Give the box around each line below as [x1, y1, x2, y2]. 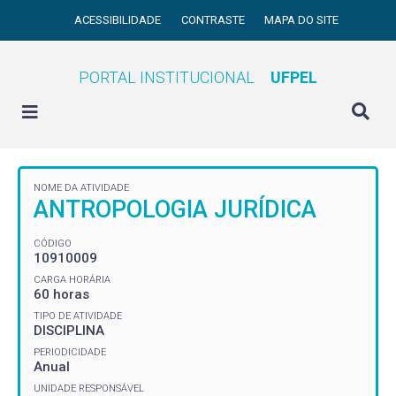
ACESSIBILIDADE [74, 13, 164, 27]
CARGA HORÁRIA [34, 273, 110, 286]
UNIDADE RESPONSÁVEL [34, 382, 144, 394]
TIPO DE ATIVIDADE [34, 309, 122, 322]
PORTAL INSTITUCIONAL [79, 68, 255, 87]
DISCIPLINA [34, 322, 104, 339]
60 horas [34, 286, 89, 302]
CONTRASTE [180, 13, 247, 27]
